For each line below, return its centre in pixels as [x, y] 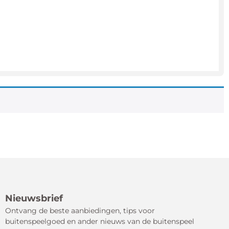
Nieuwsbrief [34, 198]
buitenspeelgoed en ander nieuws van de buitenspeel [99, 222]
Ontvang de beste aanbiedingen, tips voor [80, 211]
